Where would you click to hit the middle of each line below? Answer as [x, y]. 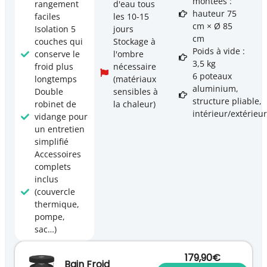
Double [49, 92]
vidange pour [61, 117]
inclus [46, 179]
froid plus [54, 67]
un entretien [59, 129]
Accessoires [58, 154]
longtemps [55, 79]
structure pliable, [227, 101]
